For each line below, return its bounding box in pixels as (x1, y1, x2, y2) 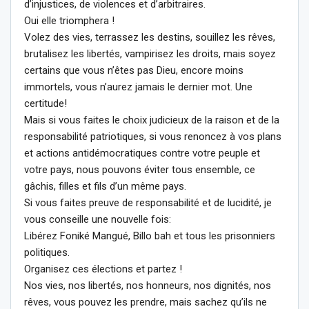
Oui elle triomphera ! (24, 14, 114, 27)
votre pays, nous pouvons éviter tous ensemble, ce (24, 163, 255, 176)
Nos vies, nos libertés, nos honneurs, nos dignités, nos (24, 279, 271, 292)
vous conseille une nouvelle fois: (24, 212, 171, 226)
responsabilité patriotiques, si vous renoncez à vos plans (24, 130, 281, 143)
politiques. (24, 246, 70, 259)
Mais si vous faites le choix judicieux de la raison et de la (24, 113, 279, 126)
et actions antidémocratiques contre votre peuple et (24, 146, 260, 159)
